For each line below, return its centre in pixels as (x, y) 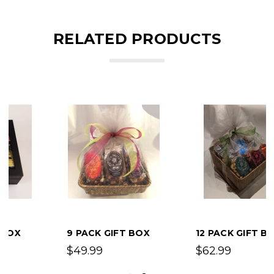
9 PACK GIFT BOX (67, 233)
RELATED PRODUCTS (137, 39)
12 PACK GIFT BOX (198, 233)
